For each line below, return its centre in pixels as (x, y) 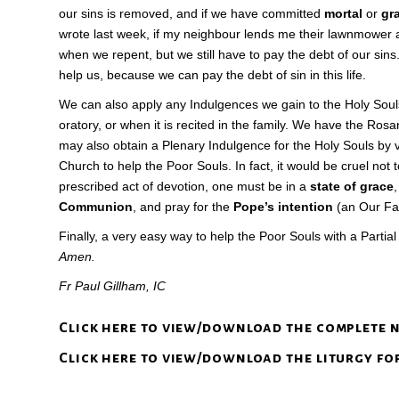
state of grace (352, 186)
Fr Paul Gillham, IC (112, 286)
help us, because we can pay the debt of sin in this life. (212, 75)
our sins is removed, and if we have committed (191, 13)
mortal (343, 13)
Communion (96, 207)
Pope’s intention (283, 207)
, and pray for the (183, 207)
